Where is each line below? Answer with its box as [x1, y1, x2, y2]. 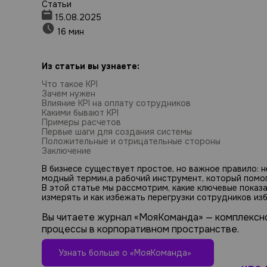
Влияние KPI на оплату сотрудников [42, 98, 191, 108]
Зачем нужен [42, 88, 95, 99]
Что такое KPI [42, 79, 98, 89]
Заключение [42, 145, 91, 156]
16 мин [55, 26, 84, 37]
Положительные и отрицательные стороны [42, 136, 221, 147]
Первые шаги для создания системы [42, 126, 192, 137]
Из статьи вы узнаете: [42, 61, 139, 72]
